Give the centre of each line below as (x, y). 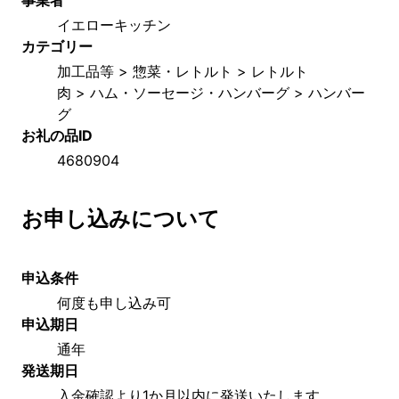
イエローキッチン (114, 24)
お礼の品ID (57, 135)
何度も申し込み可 (114, 302)
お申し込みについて (121, 218)
